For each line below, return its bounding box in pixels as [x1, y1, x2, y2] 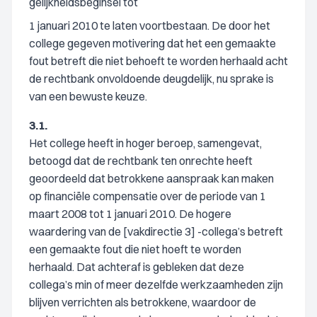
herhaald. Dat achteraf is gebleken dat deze [29, 260, 244, 274]
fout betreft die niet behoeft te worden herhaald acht [29, 54, 288, 68]
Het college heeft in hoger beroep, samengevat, [29, 136, 262, 150]
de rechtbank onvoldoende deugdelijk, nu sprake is [29, 71, 274, 86]
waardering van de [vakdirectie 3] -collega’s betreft [29, 224, 283, 238]
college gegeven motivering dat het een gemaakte [29, 36, 276, 50]
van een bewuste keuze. [29, 89, 147, 103]
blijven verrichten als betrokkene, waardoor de [29, 295, 256, 309]
